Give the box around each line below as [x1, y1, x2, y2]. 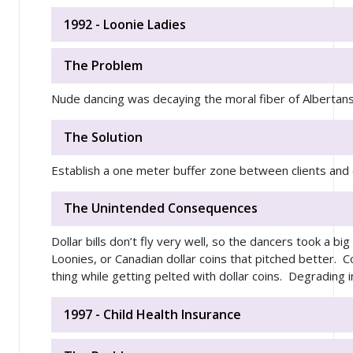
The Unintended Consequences [64, 199, 258, 217]
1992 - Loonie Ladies [64, 15, 186, 33]
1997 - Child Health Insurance [64, 305, 241, 323]
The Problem [64, 57, 143, 75]
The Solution [64, 128, 143, 146]
